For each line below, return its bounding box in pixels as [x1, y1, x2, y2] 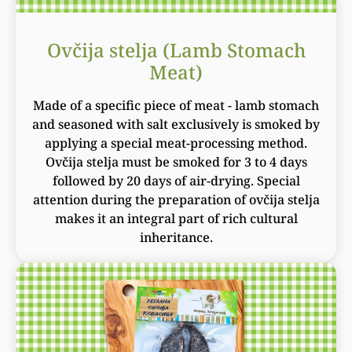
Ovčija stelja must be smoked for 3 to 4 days [45, 152, 307, 170]
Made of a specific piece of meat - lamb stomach [33, 96, 319, 114]
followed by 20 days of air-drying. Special [52, 171, 300, 189]
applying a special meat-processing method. [45, 134, 307, 152]
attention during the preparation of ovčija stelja [32, 190, 320, 208]
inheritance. [139, 228, 213, 246]
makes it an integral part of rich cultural [54, 209, 298, 227]
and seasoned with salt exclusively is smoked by [32, 115, 320, 133]
